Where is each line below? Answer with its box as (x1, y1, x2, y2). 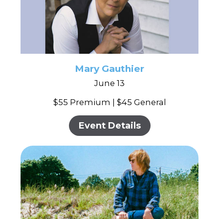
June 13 (94, 78, 125, 88)
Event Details (78, 120, 141, 131)
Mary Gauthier (75, 63, 144, 75)
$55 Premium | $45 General (53, 97, 166, 108)
